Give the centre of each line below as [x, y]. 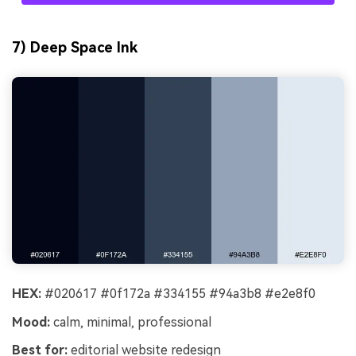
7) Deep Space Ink [75, 47]
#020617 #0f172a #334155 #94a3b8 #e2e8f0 [178, 293]
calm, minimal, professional [131, 322]
